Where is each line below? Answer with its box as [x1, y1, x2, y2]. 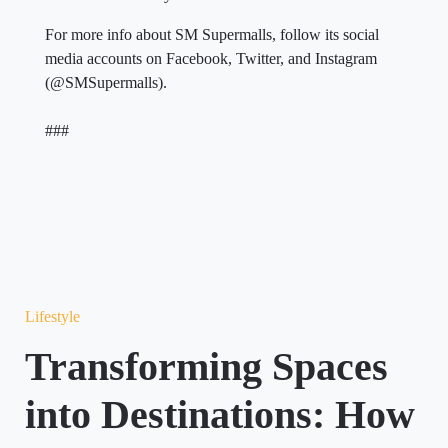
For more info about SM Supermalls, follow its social [45, 26, 379, 43]
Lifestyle [25, 308, 80, 325]
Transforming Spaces [25, 344, 388, 389]
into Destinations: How [25, 392, 415, 437]
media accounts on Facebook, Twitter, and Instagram [45, 50, 377, 67]
